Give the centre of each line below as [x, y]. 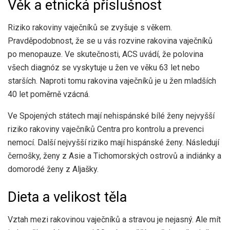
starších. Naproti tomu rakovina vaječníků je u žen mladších [112, 81]
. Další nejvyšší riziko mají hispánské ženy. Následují [127, 143]
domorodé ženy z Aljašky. [53, 169]
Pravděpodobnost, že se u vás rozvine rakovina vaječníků [110, 41]
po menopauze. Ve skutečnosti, [65, 54]
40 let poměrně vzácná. [49, 94]
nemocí [21, 143]
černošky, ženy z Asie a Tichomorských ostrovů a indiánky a [114, 156]
